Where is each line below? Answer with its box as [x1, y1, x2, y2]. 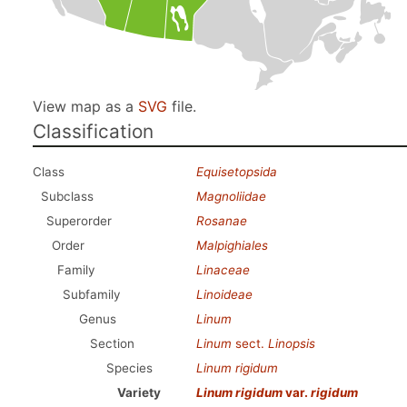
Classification [33, 120, 154, 143]
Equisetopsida [196, 164, 277, 179]
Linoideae [196, 287, 253, 302]
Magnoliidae [196, 189, 266, 203]
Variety [117, 385, 161, 400]
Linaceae [196, 263, 250, 277]
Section [90, 336, 134, 351]
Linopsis [268, 336, 315, 351]
